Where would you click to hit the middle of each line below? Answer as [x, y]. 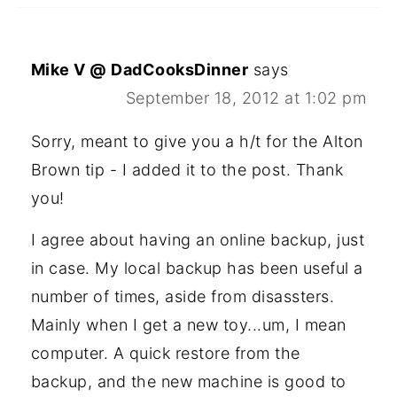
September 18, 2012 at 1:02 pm [246, 97]
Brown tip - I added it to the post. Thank [187, 169]
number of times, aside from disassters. [183, 296]
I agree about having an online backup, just [198, 239]
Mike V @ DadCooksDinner [140, 69]
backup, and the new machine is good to [188, 381]
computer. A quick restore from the [165, 353]
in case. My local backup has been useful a [197, 268]
